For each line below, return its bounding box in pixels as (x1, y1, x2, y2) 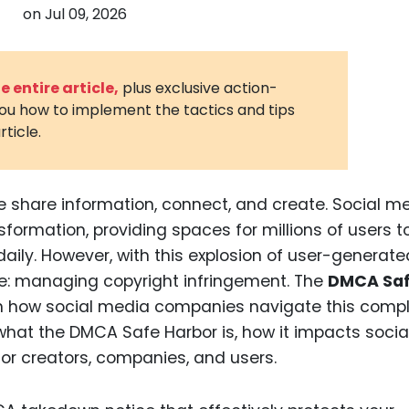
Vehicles (345, 71, 401, 89)
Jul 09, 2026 (44, 4, 127, 25)
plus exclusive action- (122, 77, 278, 99)
